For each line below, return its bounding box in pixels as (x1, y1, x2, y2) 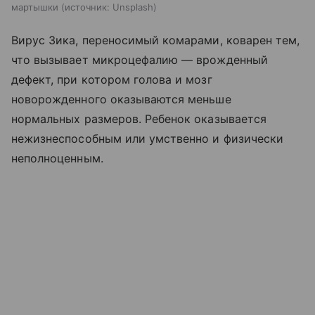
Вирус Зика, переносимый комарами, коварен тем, (11, 32, 300, 47)
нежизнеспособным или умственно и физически (11, 131, 284, 146)
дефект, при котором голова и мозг (11, 72, 212, 86)
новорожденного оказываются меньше (11, 91, 231, 106)
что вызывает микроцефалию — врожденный (11, 52, 268, 67)
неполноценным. (11, 150, 103, 165)
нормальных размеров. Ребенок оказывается (11, 111, 266, 126)
